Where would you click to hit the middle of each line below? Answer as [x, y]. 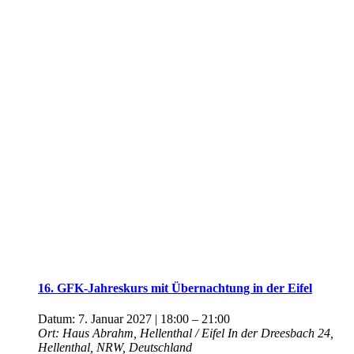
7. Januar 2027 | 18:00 [134, 319]
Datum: [58, 319]
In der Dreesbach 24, [281, 333]
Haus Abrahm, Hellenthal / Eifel [145, 333]
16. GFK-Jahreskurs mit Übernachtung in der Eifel [175, 288]
